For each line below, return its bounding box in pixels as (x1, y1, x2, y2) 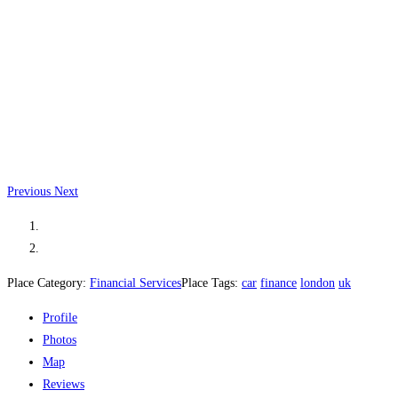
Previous (7, 184, 51, 198)
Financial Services (90, 275, 181, 290)
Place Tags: (181, 275, 242, 290)
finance (260, 275, 297, 290)
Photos (43, 332, 76, 346)
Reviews (43, 377, 84, 391)
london (300, 275, 335, 290)
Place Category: (7, 275, 90, 290)
